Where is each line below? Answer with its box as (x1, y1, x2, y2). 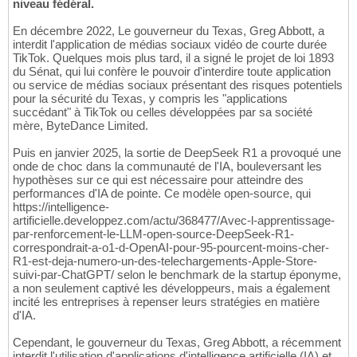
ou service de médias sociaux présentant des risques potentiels (13, 78, 343, 92)
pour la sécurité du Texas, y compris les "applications (13, 92, 288, 106)
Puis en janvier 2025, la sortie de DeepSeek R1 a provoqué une (13, 146, 341, 160)
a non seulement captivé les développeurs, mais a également (13, 281, 330, 296)
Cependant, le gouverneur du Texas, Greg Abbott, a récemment (13, 335, 341, 350)
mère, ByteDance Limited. (13, 119, 148, 133)
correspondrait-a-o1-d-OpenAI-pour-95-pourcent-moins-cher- (13, 241, 329, 255)
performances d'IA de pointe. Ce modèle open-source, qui (13, 186, 311, 201)
